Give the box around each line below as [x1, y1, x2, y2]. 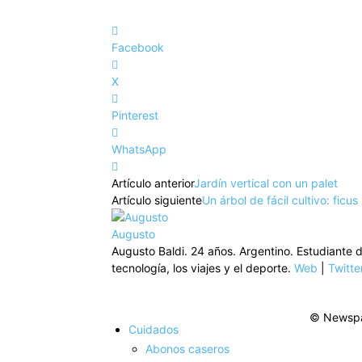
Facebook [112, 40, 164, 54]
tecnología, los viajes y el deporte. [112, 260, 294, 275]
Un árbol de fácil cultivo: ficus [202, 192, 358, 207]
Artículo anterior [112, 175, 194, 190]
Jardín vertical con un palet [194, 175, 338, 190]
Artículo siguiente [112, 192, 202, 207]
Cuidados [128, 322, 179, 336]
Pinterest [112, 107, 158, 122]
